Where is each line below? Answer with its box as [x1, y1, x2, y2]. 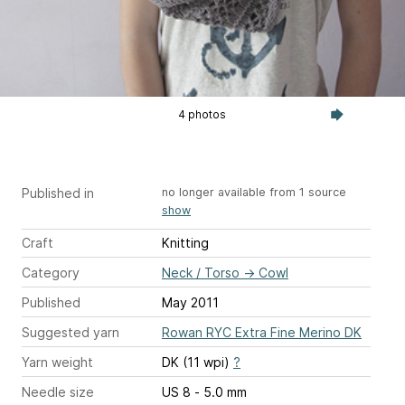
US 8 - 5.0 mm [194, 384, 247, 400]
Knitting [162, 235, 209, 251]
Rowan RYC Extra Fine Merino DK [162, 325, 362, 341]
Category [22, 265, 80, 281]
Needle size [22, 384, 94, 400]
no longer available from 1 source [162, 185, 346, 199]
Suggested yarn [22, 325, 119, 341]
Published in [22, 185, 94, 201]
